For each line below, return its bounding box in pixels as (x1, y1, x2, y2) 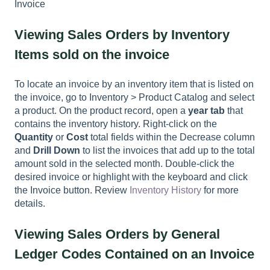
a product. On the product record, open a (14, 105, 188, 116)
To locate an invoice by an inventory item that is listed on (14, 79, 254, 90)
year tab (188, 105, 225, 116)
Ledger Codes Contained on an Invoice (14, 246, 254, 262)
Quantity (14, 132, 55, 143)
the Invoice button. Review (14, 185, 130, 196)
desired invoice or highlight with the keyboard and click (14, 172, 248, 183)
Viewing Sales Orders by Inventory (14, 27, 230, 42)
